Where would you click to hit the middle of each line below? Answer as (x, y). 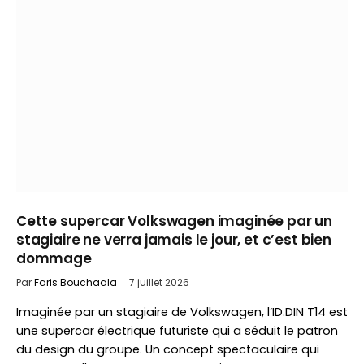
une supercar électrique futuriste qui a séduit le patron (177, 331)
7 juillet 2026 (159, 282)
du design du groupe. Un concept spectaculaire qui (168, 349)
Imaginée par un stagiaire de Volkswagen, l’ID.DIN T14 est (182, 312)
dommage (54, 258)
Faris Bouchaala (76, 282)
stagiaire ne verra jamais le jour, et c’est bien (174, 240)
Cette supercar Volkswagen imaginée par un (175, 221)
